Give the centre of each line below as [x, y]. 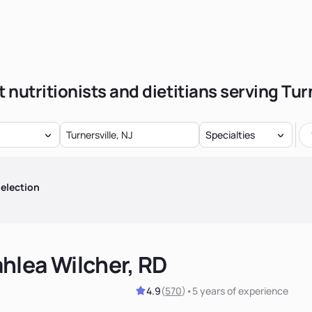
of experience [257, 290]
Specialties [230, 134]
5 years [209, 290]
